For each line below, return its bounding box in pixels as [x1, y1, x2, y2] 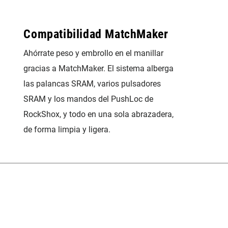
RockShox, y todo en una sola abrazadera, [23, 109, 174, 119]
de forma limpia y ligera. [23, 125, 111, 134]
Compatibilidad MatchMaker [23, 27, 168, 41]
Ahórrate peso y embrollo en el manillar [23, 48, 164, 58]
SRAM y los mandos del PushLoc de [23, 94, 154, 104]
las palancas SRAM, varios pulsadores [23, 79, 161, 89]
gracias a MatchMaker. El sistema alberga [23, 64, 174, 73]
